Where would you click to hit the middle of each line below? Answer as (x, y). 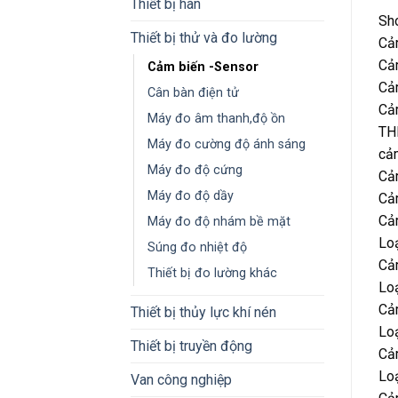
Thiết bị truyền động (191, 346)
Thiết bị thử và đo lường (204, 37)
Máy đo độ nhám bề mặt (219, 221)
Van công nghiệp (181, 379)
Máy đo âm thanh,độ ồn (216, 118)
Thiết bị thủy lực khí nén (203, 312)
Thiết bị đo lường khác (212, 273)
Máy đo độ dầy (191, 195)
